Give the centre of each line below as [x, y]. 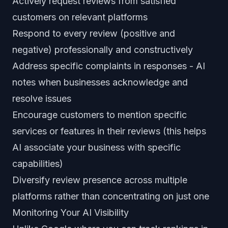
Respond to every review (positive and [94, 33]
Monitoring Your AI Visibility [70, 212]
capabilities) [38, 164]
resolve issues [42, 98]
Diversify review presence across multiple [100, 180]
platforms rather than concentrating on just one [111, 196]
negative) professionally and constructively [103, 50]
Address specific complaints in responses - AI [109, 66]
